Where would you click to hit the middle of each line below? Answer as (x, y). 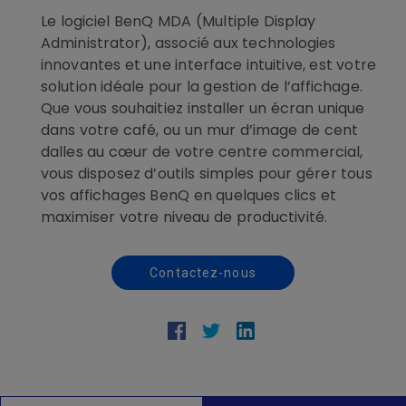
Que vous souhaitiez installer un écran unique (203, 108)
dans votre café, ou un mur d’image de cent (200, 130)
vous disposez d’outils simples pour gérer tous (207, 174)
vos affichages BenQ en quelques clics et (189, 195)
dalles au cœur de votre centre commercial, (202, 152)
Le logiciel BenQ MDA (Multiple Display (179, 21)
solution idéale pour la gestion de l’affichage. (202, 87)
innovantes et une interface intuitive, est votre (208, 65)
